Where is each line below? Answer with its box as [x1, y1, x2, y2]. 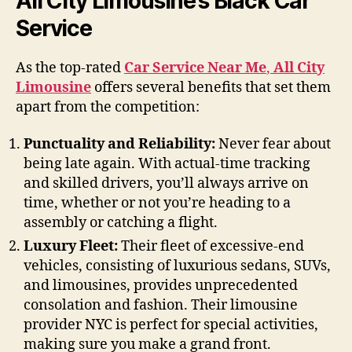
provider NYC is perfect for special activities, [24, 316, 318, 335]
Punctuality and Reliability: [24, 135, 215, 154]
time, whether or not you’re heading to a [24, 194, 291, 213]
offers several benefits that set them [91, 78, 331, 97]
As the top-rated [16, 58, 124, 77]
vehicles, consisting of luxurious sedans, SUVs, [24, 257, 331, 276]
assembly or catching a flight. [24, 214, 218, 233]
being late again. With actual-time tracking [24, 155, 310, 174]
